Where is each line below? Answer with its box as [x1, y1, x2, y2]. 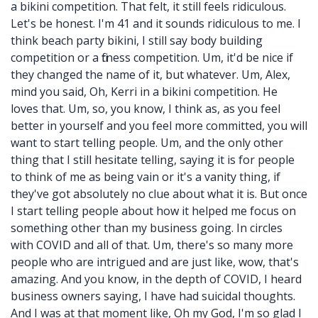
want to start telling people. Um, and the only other [11, 135, 283, 150]
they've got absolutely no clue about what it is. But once [11, 186, 307, 202]
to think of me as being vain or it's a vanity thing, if [11, 169, 280, 185]
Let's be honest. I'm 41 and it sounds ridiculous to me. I [11, 16, 301, 31]
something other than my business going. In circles [11, 220, 283, 236]
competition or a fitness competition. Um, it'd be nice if [11, 50, 293, 65]
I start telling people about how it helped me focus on [11, 203, 296, 219]
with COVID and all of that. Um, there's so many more [11, 237, 293, 253]
